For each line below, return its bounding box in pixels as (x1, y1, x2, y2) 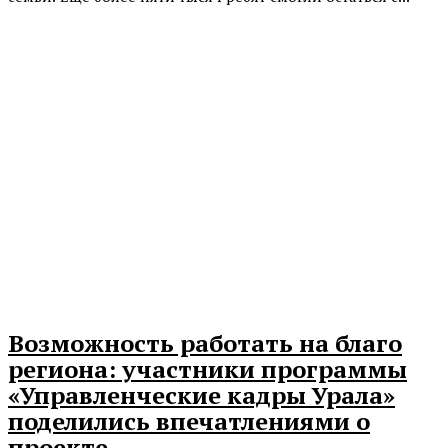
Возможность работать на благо (8, 326, 402, 359)
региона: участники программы (8, 352, 407, 385)
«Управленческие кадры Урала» (8, 378, 395, 411)
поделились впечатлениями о (8, 404, 370, 437)
